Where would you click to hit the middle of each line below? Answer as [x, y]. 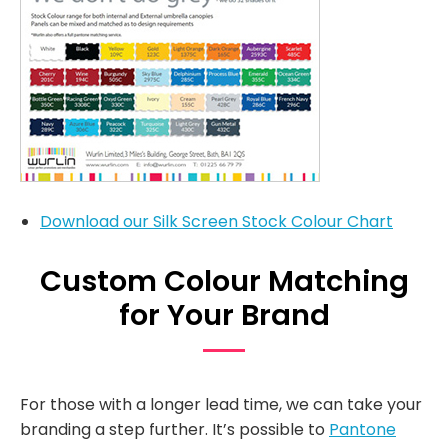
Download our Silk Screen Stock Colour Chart [216, 221]
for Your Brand [224, 314]
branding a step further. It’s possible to [174, 429]
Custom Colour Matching [224, 280]
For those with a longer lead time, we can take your [221, 404]
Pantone [362, 429]
